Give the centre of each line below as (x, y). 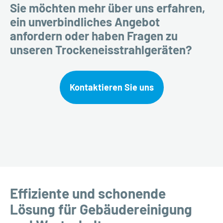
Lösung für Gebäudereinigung (101, 209)
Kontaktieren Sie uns (111, 87)
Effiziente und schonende (88, 193)
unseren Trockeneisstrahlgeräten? (101, 50)
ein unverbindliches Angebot (85, 22)
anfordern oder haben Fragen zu (94, 36)
